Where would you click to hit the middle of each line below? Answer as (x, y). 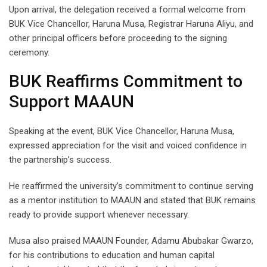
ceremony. (29, 52)
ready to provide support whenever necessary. (99, 214)
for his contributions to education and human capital (112, 255)
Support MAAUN (72, 101)
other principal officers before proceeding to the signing (118, 38)
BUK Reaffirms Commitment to (126, 81)
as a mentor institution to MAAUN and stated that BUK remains (132, 200)
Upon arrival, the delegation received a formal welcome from (127, 9)
